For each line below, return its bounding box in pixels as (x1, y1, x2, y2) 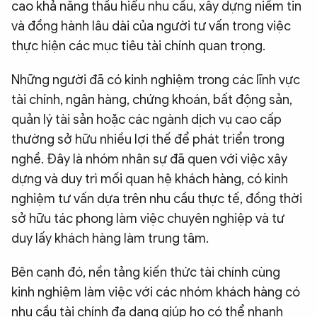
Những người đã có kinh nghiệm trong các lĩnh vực (11, 72, 300, 88)
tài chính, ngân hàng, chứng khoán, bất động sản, (11, 92, 292, 108)
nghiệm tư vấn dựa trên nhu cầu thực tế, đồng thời (11, 191, 302, 207)
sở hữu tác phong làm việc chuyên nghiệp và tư (11, 211, 284, 227)
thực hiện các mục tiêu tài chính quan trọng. (11, 38, 265, 54)
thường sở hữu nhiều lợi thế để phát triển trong (11, 132, 284, 148)
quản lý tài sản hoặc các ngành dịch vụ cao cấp (11, 112, 282, 128)
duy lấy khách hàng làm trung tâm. (11, 231, 209, 247)
